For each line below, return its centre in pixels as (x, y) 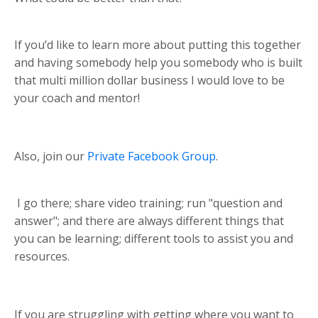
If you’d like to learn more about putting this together (158, 44)
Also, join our (51, 156)
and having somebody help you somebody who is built (158, 62)
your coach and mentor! (77, 98)
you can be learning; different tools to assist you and (154, 238)
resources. (42, 256)
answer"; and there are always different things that (149, 220)
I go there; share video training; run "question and (148, 203)
